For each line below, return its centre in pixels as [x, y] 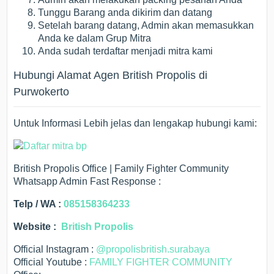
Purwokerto [42, 92]
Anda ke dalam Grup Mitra [95, 39]
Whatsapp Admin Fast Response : [87, 182]
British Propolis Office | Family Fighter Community [121, 169]
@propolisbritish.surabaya [153, 250]
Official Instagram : [55, 250]
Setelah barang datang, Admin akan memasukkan [146, 26]
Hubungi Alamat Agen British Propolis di [111, 76]
